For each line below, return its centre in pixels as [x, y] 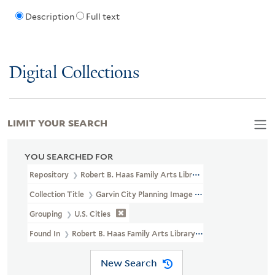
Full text [103, 17]
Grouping [47, 214]
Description [49, 17]
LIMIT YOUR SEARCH [57, 122]
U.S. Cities [93, 214]
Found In [46, 233]
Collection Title [58, 194]
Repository [50, 174]
